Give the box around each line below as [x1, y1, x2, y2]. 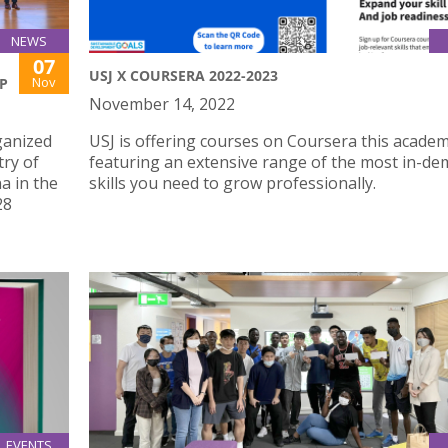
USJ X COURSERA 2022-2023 [89, 65, 278, 85]
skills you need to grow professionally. [89, 171, 376, 194]
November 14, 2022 [89, 92, 235, 115]
